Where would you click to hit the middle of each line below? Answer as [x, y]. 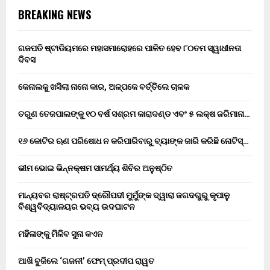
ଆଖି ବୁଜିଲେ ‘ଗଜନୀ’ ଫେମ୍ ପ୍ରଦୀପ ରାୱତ [86, 261]
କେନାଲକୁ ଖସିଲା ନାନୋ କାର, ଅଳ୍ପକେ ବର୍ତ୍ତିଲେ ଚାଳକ [104, 87]
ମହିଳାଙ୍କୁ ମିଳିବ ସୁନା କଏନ [61, 234]
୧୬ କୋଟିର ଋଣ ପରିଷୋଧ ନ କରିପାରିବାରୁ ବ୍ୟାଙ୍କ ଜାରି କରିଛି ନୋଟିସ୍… [133, 141]
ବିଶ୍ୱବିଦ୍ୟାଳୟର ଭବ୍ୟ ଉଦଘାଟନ [77, 207]
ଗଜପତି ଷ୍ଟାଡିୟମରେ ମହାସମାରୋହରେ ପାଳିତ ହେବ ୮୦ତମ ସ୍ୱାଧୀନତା [130, 49]
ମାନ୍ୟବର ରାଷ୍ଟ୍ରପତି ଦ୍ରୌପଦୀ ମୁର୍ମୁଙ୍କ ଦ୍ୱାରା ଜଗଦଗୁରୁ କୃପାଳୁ [124, 196]
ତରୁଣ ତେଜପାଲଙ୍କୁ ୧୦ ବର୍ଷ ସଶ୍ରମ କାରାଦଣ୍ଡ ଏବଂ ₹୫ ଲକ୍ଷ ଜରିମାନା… [134, 114]
